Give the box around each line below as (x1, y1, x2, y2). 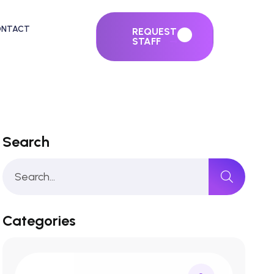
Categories (2, 212, 76, 229)
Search (2, 133, 50, 150)
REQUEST (132, 26, 177, 37)
